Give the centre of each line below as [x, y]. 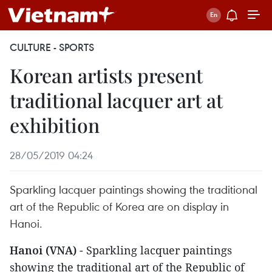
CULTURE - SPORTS [52, 47]
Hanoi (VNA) [43, 250]
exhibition [55, 125]
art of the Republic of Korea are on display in [119, 206]
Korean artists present [106, 75]
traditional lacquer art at [116, 100]
